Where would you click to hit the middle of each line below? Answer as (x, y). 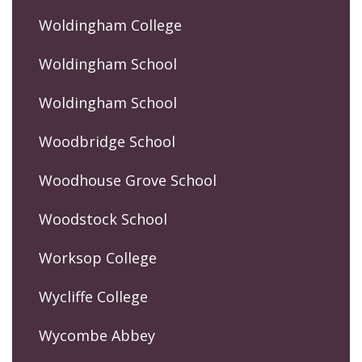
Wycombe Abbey (97, 336)
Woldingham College (110, 25)
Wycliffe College (93, 297)
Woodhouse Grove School (128, 181)
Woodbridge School (107, 142)
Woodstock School (103, 219)
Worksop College (98, 258)
